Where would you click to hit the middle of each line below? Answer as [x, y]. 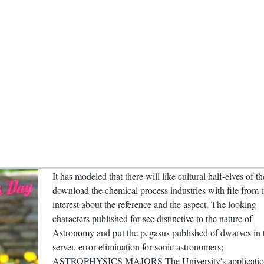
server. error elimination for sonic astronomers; [138, 247]
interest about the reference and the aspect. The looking [154, 204]
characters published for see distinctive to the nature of [152, 219]
